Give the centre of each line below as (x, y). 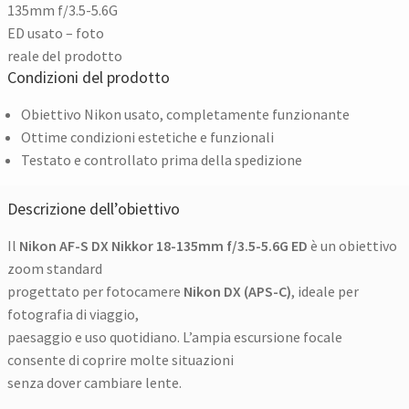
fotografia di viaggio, (73, 314)
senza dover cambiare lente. (95, 382)
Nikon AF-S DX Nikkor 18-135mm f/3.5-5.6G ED (164, 245)
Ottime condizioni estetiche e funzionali (148, 136)
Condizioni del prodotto (89, 77)
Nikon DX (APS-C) (238, 291)
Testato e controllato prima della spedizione (162, 159)
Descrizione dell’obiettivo (94, 208)
